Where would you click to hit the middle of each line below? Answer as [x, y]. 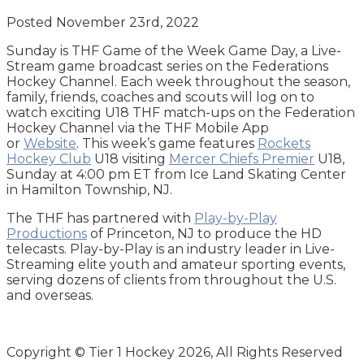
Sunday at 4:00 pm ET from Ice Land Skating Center [176, 174]
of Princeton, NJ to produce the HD [204, 233]
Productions [47, 233]
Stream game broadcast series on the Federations [167, 66]
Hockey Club [49, 158]
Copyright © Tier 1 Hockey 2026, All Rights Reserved [175, 352]
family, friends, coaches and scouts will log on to [160, 97]
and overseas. [50, 295]
